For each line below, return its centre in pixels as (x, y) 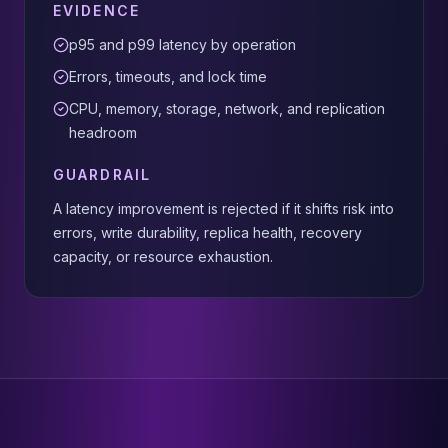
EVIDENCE (96, 10)
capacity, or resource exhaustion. (163, 256)
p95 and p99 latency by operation (182, 44)
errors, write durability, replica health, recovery (207, 232)
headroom (103, 132)
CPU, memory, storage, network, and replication (227, 108)
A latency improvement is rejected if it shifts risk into (223, 208)
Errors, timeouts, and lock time (168, 76)
